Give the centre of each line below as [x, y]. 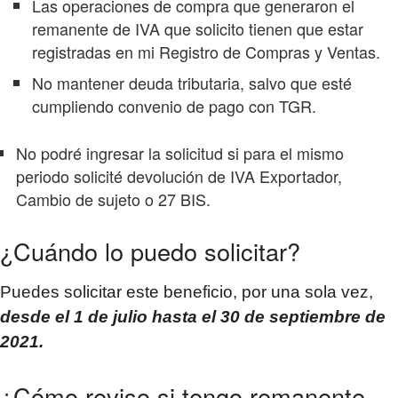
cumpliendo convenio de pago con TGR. [174, 105]
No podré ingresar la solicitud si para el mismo [180, 152]
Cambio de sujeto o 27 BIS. [113, 199]
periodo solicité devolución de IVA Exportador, [179, 175]
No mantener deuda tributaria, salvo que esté [192, 82]
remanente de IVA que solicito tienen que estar [198, 28]
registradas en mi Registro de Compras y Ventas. [206, 51]
